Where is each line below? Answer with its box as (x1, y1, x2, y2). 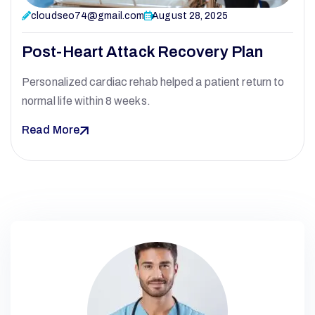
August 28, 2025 (152, 11, 228, 22)
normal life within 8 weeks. (22, 95, 150, 108)
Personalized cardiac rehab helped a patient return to (22, 76, 285, 89)
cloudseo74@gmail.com (31, 11, 145, 22)
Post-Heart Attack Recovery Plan (22, 44, 264, 61)
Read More (22, 124, 79, 136)
